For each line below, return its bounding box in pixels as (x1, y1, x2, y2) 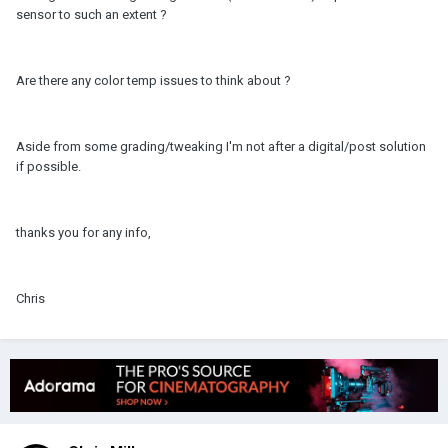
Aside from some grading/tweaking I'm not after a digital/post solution (16, 139, 426, 155)
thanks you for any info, (16, 225, 151, 241)
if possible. (16, 159, 81, 175)
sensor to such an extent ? (16, 7, 167, 23)
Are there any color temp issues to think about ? (16, 73, 291, 89)
